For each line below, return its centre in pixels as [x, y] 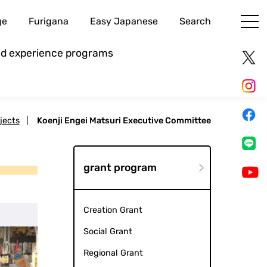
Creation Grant [113, 210]
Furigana [48, 21]
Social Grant [108, 232]
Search [195, 21]
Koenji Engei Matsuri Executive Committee [124, 121]
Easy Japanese [124, 21]
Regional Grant [113, 253]
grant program [120, 168]
